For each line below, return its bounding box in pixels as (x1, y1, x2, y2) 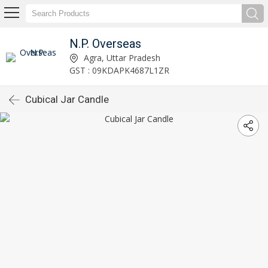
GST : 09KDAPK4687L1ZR (69, 64, 169, 76)
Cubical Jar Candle (25, 93, 109, 105)
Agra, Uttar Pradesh (81, 51, 160, 63)
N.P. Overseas (69, 36, 141, 51)
